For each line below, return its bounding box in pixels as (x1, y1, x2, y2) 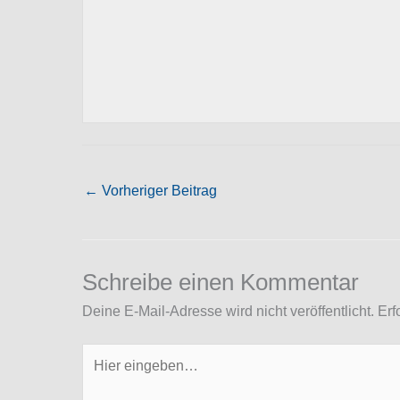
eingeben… (81, 367, 155, 383)
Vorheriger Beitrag (98, 182, 217, 198)
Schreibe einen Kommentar (82, 269, 359, 296)
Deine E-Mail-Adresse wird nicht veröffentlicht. (82, 304, 374, 320)
